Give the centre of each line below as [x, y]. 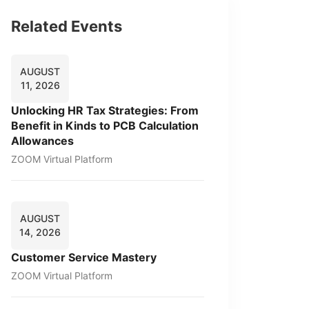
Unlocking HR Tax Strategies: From [105, 110]
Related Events [67, 26]
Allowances [42, 141]
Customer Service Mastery [84, 257]
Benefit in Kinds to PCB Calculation [105, 126]
